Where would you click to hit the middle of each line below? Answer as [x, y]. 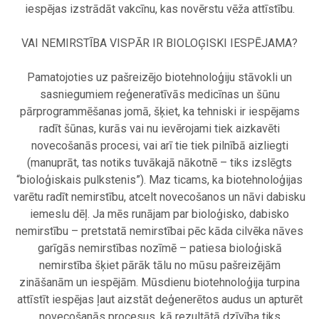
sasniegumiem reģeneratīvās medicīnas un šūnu [159, 95]
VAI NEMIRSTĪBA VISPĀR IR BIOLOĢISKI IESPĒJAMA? [159, 43]
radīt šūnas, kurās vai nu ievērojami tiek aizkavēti [159, 129]
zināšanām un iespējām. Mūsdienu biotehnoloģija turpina [159, 283]
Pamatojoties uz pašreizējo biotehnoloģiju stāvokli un [159, 78]
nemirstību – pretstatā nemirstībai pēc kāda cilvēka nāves [159, 231]
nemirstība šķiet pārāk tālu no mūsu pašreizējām [159, 266]
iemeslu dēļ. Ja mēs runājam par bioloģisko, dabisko [159, 214]
